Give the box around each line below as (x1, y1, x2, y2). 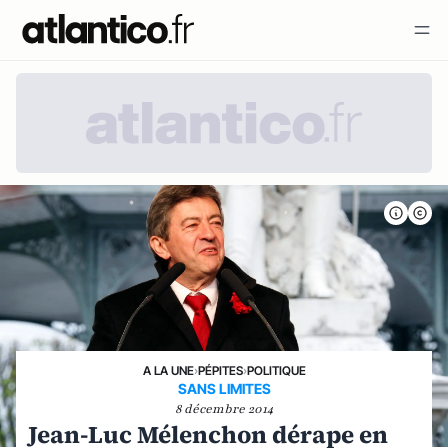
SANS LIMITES (177, 380, 271, 397)
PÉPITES (197, 363, 243, 378)
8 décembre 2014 (175, 401, 273, 417)
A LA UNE (142, 363, 194, 378)
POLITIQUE (246, 363, 306, 378)
